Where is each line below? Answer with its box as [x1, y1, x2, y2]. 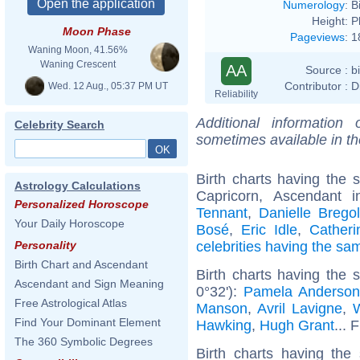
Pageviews [290, 30, 345, 43]
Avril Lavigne [256, 300, 342, 317]
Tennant [196, 204, 247, 221]
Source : [305, 63, 348, 76]
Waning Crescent [40, 59, 116, 70]
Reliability [215, 88, 258, 100]
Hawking [196, 317, 252, 333]
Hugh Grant [260, 317, 334, 333]
